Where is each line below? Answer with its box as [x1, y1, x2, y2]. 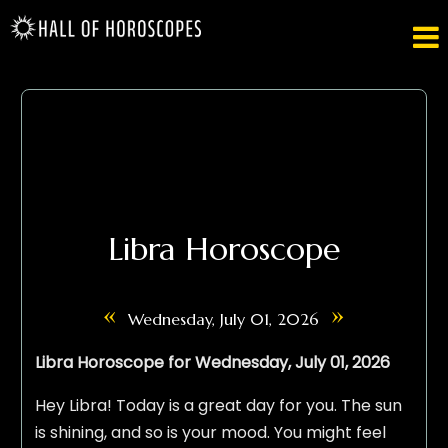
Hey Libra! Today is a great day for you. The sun [34, 394, 402, 418]
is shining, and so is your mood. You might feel [34, 421, 386, 445]
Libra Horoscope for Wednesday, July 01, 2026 [34, 351, 390, 375]
